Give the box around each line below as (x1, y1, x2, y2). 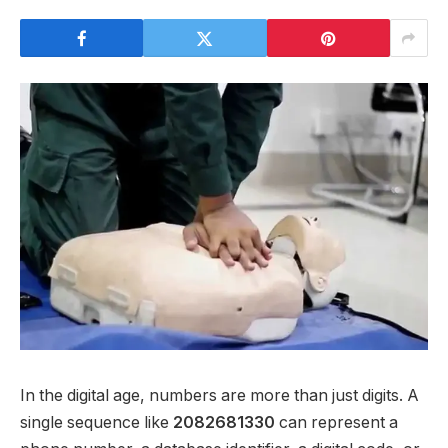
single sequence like (20, 412, 173, 432)
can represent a (275, 412, 398, 432)
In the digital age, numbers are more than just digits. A (20, 385, 419, 405)
